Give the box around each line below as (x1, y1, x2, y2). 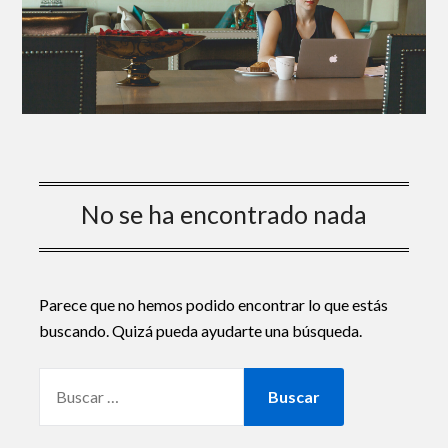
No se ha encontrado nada (81, 199, 367, 230)
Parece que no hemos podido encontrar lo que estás (38, 295, 388, 315)
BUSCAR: (37, 370, 105, 390)
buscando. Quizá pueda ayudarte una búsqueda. (38, 321, 362, 341)
